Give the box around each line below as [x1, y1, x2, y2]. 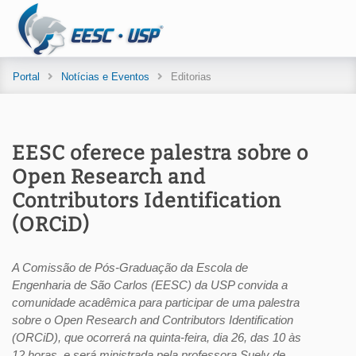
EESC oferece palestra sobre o [12, 141, 308, 165]
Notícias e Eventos [61, 71, 149, 83]
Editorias [171, 71, 211, 83]
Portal [13, 71, 40, 83]
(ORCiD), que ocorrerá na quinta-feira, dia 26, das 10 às [12, 331, 301, 344]
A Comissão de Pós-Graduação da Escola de [12, 261, 248, 274]
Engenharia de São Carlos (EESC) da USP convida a [12, 278, 288, 292]
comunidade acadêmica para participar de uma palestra [12, 296, 300, 309]
